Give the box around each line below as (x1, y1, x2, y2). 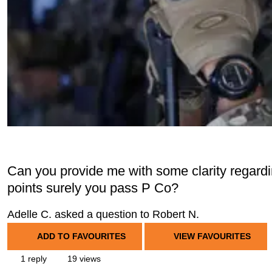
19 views (65, 254, 101, 263)
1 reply (18, 254, 47, 263)
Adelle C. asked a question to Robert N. (7, 208, 199, 220)
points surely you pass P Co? (7, 180, 178, 195)
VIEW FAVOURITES (171, 231, 251, 241)
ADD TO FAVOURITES (36, 231, 126, 241)
